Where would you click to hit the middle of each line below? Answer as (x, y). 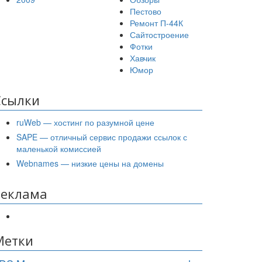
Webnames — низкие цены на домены (90, 163)
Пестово (146, 11)
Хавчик (143, 58)
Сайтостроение (159, 34)
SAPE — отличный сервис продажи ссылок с (102, 137)
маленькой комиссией (59, 148)
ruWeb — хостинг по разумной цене (85, 122)
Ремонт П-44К (156, 23)
